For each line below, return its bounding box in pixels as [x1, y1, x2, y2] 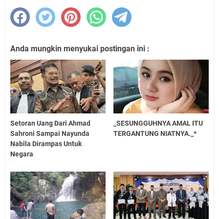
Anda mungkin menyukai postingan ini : [10, 44, 150, 54]
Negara [10, 150, 33, 158]
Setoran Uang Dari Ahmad [10, 119, 90, 127]
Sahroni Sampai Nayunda [10, 129, 89, 137]
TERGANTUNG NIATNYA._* [113, 129, 197, 137]
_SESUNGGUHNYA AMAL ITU [113, 119, 203, 127]
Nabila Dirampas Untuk [10, 139, 82, 148]
